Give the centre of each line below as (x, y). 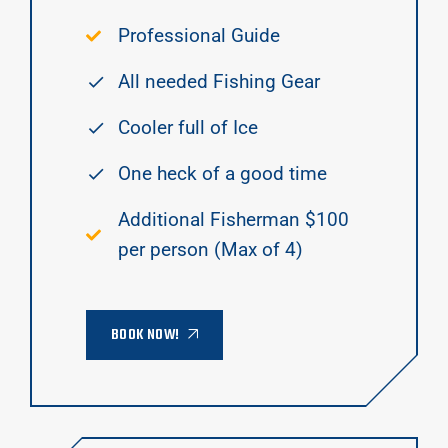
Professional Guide (199, 36)
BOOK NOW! (145, 335)
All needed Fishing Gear (219, 82)
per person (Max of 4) (210, 250)
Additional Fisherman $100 (233, 220)
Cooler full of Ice (188, 128)
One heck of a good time (222, 174)
